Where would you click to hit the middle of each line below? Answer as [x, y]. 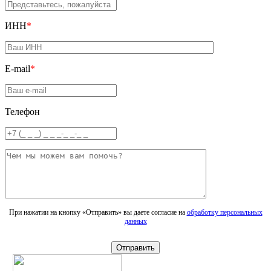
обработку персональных [224, 213]
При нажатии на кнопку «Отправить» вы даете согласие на [98, 213]
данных [135, 222]
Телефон [22, 112]
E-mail [18, 69]
